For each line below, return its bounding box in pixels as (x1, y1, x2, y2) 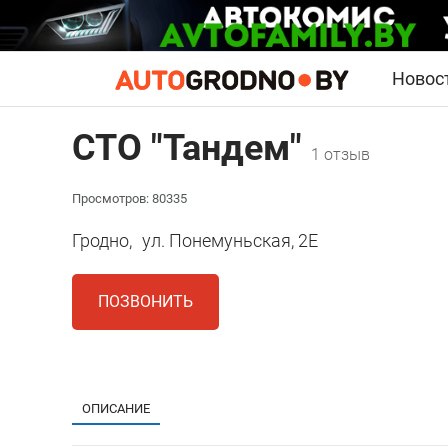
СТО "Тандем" (72, 127, 311, 170)
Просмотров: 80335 (72, 191, 187, 207)
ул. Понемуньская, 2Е (142, 230, 318, 252)
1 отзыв (311, 145, 370, 165)
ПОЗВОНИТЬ (98, 292, 193, 312)
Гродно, (72, 230, 132, 252)
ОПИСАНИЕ (82, 401, 150, 417)
